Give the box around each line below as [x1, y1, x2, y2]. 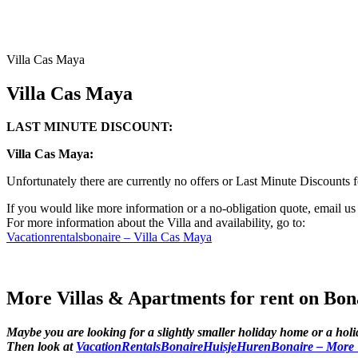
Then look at [6, 340, 76, 354]
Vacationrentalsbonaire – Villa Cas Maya [6, 230, 212, 245]
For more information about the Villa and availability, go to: [6, 216, 305, 230]
